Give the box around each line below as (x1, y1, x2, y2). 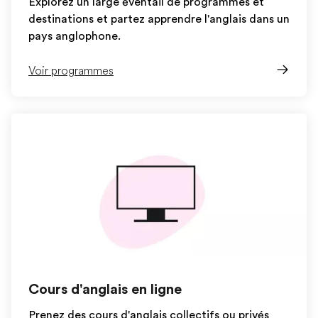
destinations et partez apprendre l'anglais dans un (28, 13, 290, 26)
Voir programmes (28, 65, 114, 77)
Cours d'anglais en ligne (28, 281, 182, 297)
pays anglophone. (28, 30, 121, 43)
